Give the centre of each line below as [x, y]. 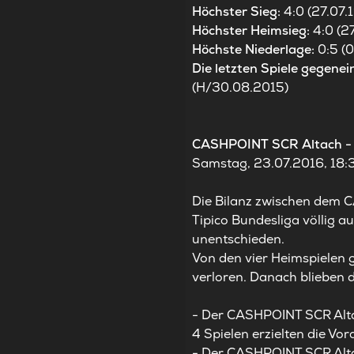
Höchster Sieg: [238, 12]
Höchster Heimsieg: [253, 31]
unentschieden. [239, 239]
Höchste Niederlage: [255, 50]
